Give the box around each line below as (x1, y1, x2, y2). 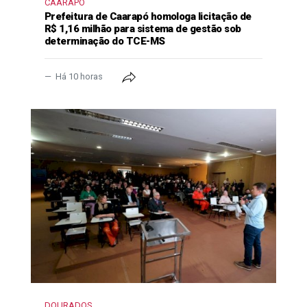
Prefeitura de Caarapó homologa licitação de (45, 10, 251, 23)
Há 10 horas (53, 71, 105, 82)
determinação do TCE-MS (45, 35, 165, 48)
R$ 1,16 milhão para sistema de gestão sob (45, 23, 241, 36)
